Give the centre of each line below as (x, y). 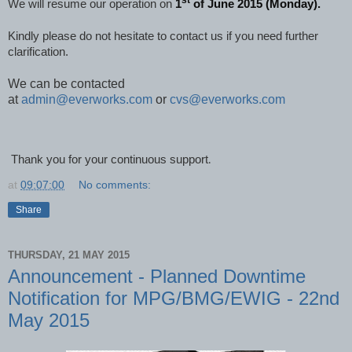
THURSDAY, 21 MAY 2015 (69, 255)
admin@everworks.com (87, 100)
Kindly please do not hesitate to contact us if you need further (163, 37)
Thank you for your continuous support (108, 160)
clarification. (38, 52)
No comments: (115, 185)
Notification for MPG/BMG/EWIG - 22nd (174, 299)
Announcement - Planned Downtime (157, 277)
